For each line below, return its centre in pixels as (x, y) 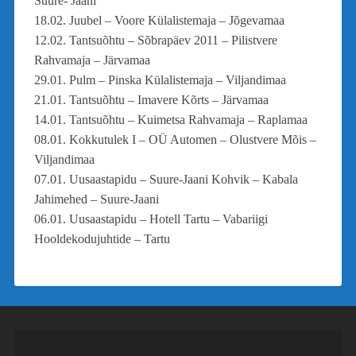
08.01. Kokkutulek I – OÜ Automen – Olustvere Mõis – (175, 139)
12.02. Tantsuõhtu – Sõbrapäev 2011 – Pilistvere (155, 40)
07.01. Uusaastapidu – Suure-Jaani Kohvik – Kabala (166, 179)
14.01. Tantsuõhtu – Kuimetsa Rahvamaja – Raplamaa (170, 119)
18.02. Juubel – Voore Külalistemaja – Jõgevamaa (159, 20)
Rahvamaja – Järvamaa (92, 60)
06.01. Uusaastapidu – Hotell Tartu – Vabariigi (151, 219)
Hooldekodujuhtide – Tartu (102, 238)
